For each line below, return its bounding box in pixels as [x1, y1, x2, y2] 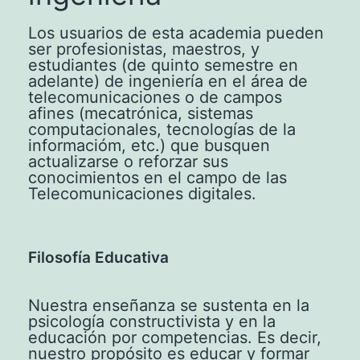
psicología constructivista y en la [28, 312, 276, 332]
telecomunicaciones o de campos [28, 88, 282, 108]
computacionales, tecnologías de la [28, 120, 296, 140]
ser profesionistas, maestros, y [28, 39, 260, 59]
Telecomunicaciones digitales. [28, 184, 256, 204]
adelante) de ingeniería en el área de [28, 72, 308, 92]
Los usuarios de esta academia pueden [28, 23, 324, 43]
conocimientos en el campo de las [28, 168, 287, 188]
